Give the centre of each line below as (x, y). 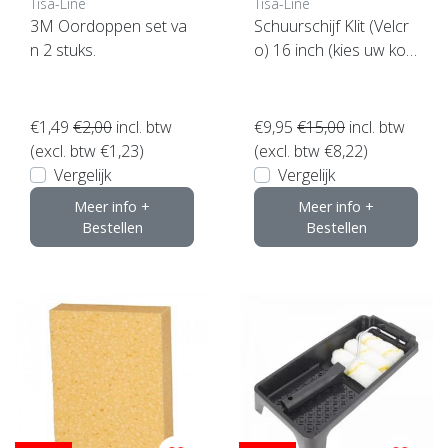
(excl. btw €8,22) (311, 150)
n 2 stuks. (63, 49)
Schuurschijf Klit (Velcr (331, 25)
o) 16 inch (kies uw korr (336, 49)
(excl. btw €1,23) (87, 150)
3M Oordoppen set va (108, 25)
